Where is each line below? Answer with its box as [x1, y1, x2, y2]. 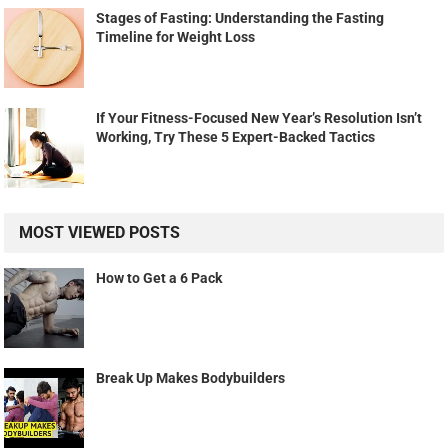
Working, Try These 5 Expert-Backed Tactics [96, 129, 376, 146]
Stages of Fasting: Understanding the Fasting [96, 10, 385, 27]
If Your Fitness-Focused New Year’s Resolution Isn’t [96, 110, 423, 127]
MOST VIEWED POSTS [19, 223, 181, 243]
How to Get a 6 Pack [96, 270, 223, 287]
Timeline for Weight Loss [96, 29, 256, 46]
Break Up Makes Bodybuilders [96, 370, 286, 387]
